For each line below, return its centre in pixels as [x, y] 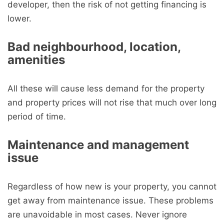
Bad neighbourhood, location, [94, 47]
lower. [19, 18]
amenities [36, 60]
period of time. [37, 116]
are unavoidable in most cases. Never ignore [97, 214]
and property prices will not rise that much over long [112, 102]
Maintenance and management [98, 145]
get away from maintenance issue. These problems [110, 200]
